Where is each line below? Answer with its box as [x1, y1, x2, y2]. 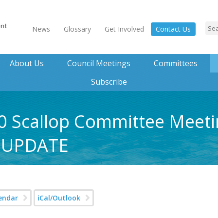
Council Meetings [67, 58, 130, 69]
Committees [153, 58, 198, 69]
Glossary [64, 24, 91, 34]
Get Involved [105, 24, 144, 34]
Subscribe [91, 76, 127, 87]
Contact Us [156, 24, 191, 34]
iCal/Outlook [37, 193, 80, 202]
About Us [9, 58, 44, 69]
